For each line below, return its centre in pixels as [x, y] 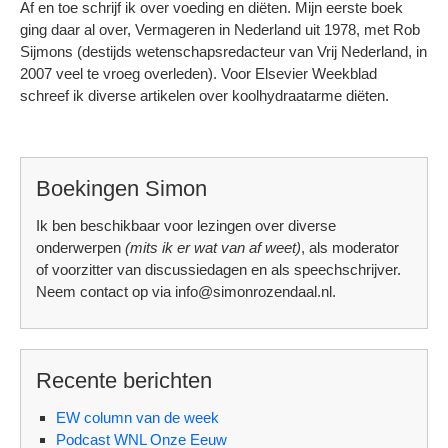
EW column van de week [137, 418]
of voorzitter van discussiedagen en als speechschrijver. [218, 270]
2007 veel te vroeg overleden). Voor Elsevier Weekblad [198, 74]
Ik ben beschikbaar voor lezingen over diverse [186, 226]
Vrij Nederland [362, 52]
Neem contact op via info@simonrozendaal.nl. [186, 292]
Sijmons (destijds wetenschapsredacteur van [168, 52]
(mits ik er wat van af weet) [213, 248]
